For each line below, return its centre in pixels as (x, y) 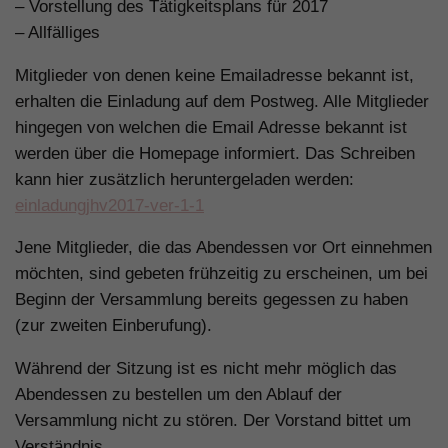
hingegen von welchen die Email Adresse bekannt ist (211, 127)
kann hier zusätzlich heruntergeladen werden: (184, 179)
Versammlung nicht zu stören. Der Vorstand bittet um (213, 420)
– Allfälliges (57, 32)
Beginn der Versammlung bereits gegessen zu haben (211, 300)
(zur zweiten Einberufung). (113, 326)
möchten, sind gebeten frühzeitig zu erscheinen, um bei (221, 274)
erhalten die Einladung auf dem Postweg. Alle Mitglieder (222, 101)
